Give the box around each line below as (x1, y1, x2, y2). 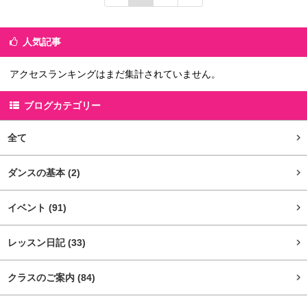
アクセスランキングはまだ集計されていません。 (10, 68, 221, 79)
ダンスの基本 (7, 167, 68, 178)
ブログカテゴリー (24, 100, 101, 111)
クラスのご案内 (7, 271, 77, 283)
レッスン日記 (7, 236, 68, 248)
